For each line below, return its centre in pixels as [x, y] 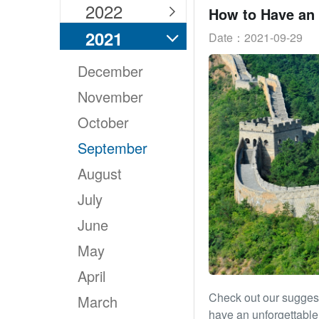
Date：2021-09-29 [256, 37]
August [100, 173]
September [113, 148]
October [103, 122]
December [110, 71]
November [110, 96]
